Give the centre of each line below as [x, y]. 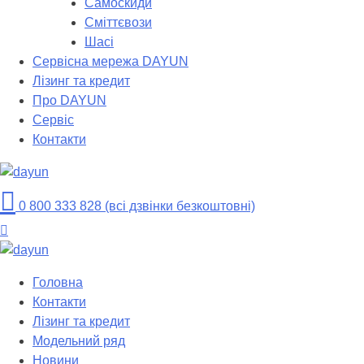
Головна [58, 282]
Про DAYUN [69, 100]
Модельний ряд [79, 341]
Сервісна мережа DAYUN [110, 61]
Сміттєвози [118, 22]
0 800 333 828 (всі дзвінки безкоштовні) [135, 206]
